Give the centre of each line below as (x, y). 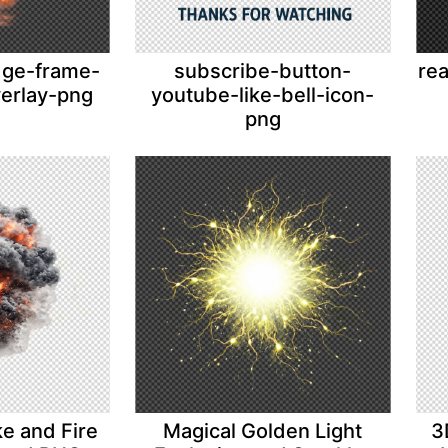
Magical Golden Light (263, 430)
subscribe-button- (263, 71)
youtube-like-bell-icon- (263, 95)
